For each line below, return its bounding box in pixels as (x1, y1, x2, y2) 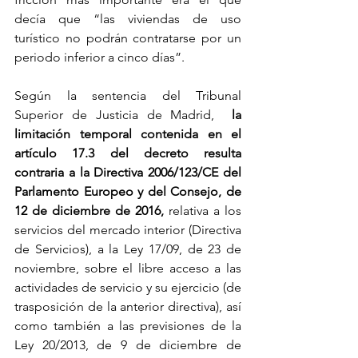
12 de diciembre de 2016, (14, 203, 169, 219)
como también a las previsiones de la (14, 318, 241, 334)
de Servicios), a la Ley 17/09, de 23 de (14, 241, 241, 257)
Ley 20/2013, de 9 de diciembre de (14, 337, 241, 353)
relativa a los (169, 203, 241, 219)
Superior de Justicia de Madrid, (14, 107, 232, 123)
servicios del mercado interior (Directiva (14, 222, 241, 238)
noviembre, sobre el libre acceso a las (14, 261, 241, 276)
